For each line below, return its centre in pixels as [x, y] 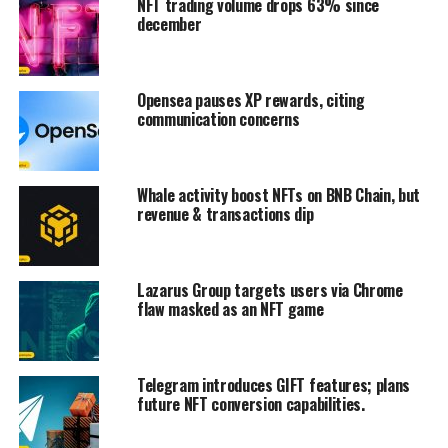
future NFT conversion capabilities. [250, 403]
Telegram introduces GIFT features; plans [273, 384]
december [169, 23]
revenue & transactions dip [225, 213]
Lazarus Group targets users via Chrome [269, 289]
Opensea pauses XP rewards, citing [250, 99]
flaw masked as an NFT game [230, 308]
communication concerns [218, 118]
